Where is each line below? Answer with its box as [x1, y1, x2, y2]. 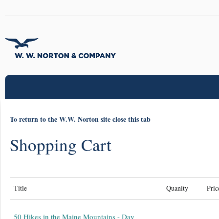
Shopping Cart [10, 133, 112, 156]
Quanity [166, 183, 189, 193]
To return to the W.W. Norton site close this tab [10, 114, 151, 124]
